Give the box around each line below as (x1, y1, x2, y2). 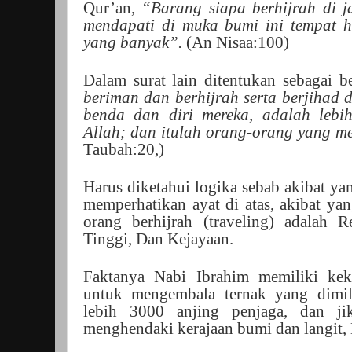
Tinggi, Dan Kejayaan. (83, 229, 233, 247)
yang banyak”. (83, 33, 182, 51)
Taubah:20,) (83, 140, 164, 158)
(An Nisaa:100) (182, 33, 289, 51)
